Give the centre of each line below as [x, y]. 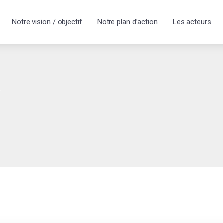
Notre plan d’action [127, 22]
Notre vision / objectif [47, 22]
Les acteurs [192, 22]
